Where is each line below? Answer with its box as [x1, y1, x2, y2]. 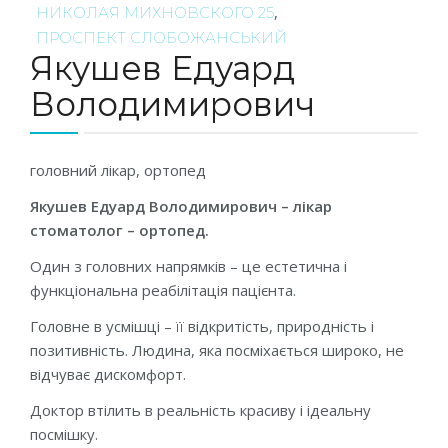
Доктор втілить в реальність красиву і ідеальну [30, 400, 371, 421]
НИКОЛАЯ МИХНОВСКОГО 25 [36, 3, 274, 23]
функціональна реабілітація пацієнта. [30, 280, 296, 301]
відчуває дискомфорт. [30, 364, 186, 385]
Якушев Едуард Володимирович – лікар [30, 196, 332, 217]
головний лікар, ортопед [30, 160, 206, 181]
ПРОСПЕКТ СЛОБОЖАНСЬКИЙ [36, 28, 287, 48]
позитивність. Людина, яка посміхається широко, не [30, 340, 404, 361]
